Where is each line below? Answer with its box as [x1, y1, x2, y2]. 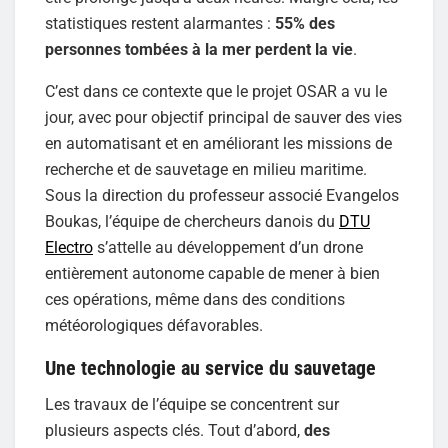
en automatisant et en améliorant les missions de [45, 133, 392, 153]
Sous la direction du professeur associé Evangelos [45, 185, 399, 205]
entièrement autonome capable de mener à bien [45, 263, 380, 283]
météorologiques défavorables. [45, 315, 263, 335]
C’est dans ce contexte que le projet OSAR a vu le [45, 81, 387, 101]
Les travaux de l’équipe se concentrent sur [45, 395, 339, 415]
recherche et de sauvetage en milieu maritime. [45, 159, 367, 179]
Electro [45, 237, 93, 257]
